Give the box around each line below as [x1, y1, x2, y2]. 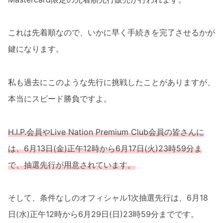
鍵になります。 [8, 44, 64, 54]
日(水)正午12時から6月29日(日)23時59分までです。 [8, 209, 199, 220]
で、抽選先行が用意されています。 [8, 159, 135, 170]
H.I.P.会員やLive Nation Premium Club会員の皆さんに [8, 126, 204, 137]
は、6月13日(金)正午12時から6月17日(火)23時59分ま [8, 143, 202, 153]
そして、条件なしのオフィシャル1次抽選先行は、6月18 [8, 193, 208, 203]
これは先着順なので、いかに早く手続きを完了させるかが [8, 27, 215, 38]
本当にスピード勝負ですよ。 [8, 94, 111, 104]
